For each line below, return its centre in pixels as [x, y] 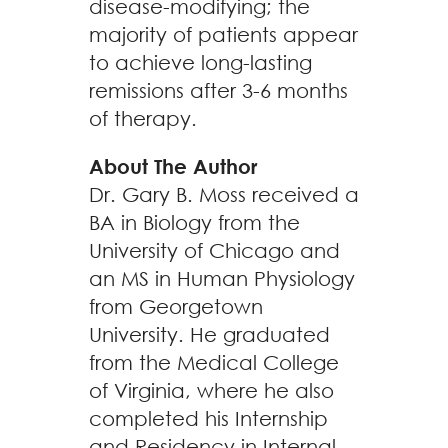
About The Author [173, 166]
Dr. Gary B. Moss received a [224, 194]
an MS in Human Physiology [222, 278]
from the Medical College [214, 362]
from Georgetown [176, 306]
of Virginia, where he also [211, 390]
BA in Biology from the [194, 222]
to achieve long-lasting [200, 62]
